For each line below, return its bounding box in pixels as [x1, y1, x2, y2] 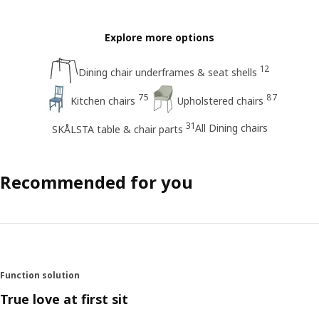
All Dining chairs [194, 120, 268, 135]
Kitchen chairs [70, 93, 135, 108]
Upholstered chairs [177, 93, 263, 108]
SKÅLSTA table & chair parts [51, 122, 183, 136]
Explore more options [105, 31, 214, 45]
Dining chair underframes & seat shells [78, 65, 257, 79]
